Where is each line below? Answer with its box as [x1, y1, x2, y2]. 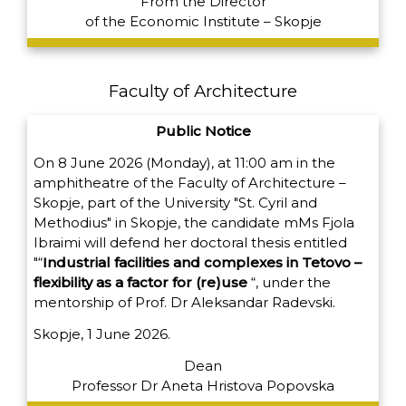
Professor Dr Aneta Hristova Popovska [72, 376, 334, 394]
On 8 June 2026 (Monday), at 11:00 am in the [34, 154, 335, 172]
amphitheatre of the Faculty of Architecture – [34, 174, 346, 192]
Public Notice [155, 122, 251, 140]
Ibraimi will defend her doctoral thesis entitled [34, 234, 347, 252]
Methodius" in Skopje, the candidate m [34, 214, 298, 232]
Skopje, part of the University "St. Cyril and [34, 194, 317, 212]
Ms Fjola [298, 214, 354, 232]
